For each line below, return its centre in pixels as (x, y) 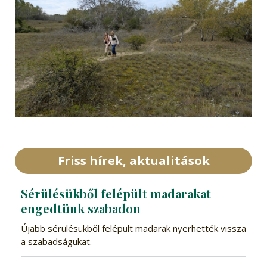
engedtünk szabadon (80, 209)
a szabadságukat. (56, 242)
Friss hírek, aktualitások (133, 161)
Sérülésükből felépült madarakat (116, 194)
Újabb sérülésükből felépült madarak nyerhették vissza (133, 229)
